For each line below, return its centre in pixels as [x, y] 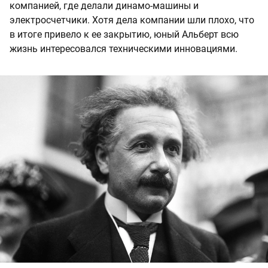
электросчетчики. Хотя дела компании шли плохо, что [132, 20]
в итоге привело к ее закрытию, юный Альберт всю [124, 35]
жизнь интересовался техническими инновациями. [124, 49]
